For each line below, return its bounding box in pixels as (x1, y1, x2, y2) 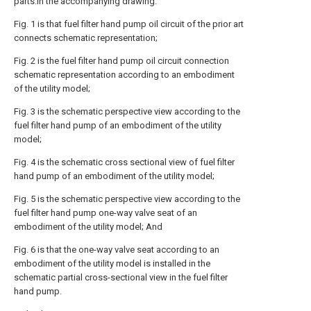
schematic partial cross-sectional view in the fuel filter (14, 272, 228, 283)
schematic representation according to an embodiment (14, 69, 235, 80)
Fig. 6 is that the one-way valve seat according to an (14, 244, 219, 255)
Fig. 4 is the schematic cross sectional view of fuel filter (14, 157, 235, 167)
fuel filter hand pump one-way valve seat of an (14, 208, 197, 218)
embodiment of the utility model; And (14, 221, 162, 232)
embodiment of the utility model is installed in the (14, 258, 210, 269)
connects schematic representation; (14, 33, 158, 43)
